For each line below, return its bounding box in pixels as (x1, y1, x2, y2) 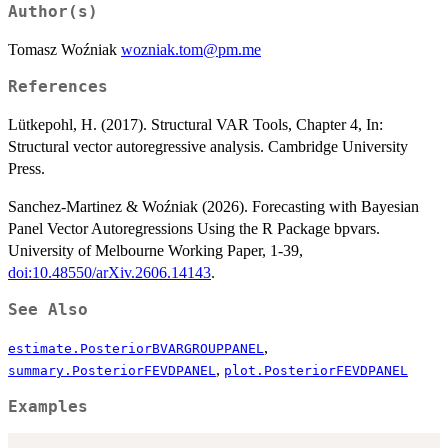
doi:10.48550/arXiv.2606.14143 (8, 263, 211, 281)
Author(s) (8, 2, 98, 21)
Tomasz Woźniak (8, 40, 121, 58)
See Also (8, 300, 88, 319)
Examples (8, 397, 88, 416)
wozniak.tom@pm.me (121, 40, 261, 58)
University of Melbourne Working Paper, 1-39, (8, 241, 303, 259)
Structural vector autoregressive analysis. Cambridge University (8, 137, 408, 155)
